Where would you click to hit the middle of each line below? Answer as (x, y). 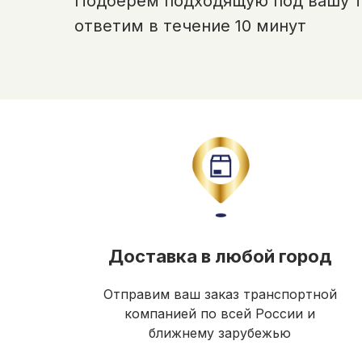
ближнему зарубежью (220, 333)
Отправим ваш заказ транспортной (220, 295)
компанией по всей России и (220, 314)
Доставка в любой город (220, 257)
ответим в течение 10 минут (190, 26)
